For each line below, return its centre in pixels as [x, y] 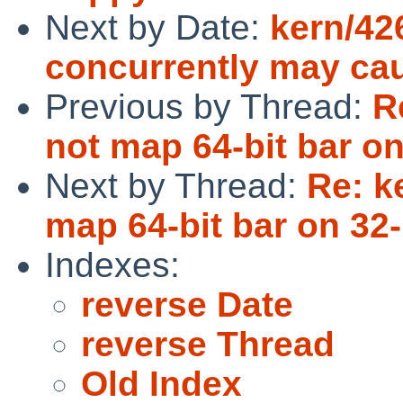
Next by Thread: [176, 185]
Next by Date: [157, 27]
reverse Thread [208, 344]
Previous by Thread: [209, 106]
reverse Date [187, 304]
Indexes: [112, 264]
